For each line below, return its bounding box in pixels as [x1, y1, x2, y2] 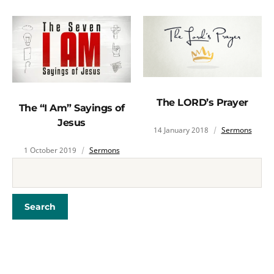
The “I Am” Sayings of [18, 102, 125, 114]
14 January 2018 [153, 125, 209, 136]
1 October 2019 [23, 145, 76, 156]
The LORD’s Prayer [157, 97, 248, 109]
